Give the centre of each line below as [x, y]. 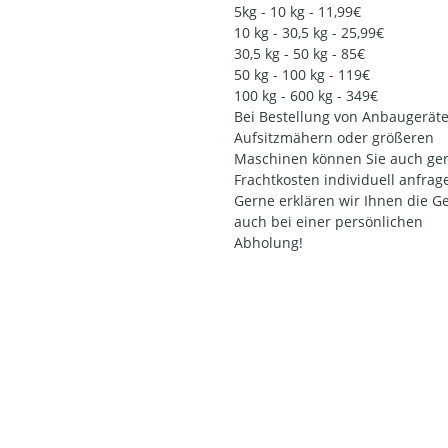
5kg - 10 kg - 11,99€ [297, 12]
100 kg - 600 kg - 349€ [306, 96]
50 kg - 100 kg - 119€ [302, 75]
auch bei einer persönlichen [328, 222]
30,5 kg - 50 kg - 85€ [299, 54]
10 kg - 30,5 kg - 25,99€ [309, 33]
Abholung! [268, 243]
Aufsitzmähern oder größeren [334, 138]
